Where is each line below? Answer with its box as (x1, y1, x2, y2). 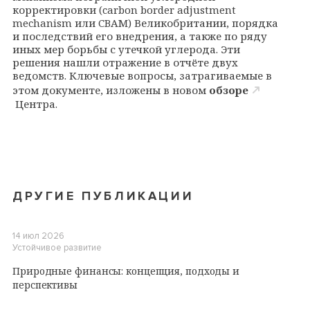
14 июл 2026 (12, 230, 64, 241)
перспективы (12, 277, 77, 291)
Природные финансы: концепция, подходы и (12, 264, 233, 277)
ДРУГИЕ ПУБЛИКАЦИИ (12, 188, 194, 203)
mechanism (12, 15, 72, 30)
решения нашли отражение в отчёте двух (12, 55, 238, 69)
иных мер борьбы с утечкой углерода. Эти (12, 42, 240, 56)
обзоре (209, 82, 248, 97)
